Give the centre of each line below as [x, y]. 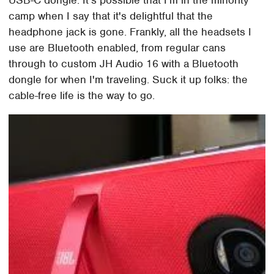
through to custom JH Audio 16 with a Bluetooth [124, 64]
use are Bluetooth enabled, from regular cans [117, 48]
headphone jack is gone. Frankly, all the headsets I [130, 32]
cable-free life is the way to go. [82, 96]
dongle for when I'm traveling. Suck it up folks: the [128, 80]
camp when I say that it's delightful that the [111, 16]
